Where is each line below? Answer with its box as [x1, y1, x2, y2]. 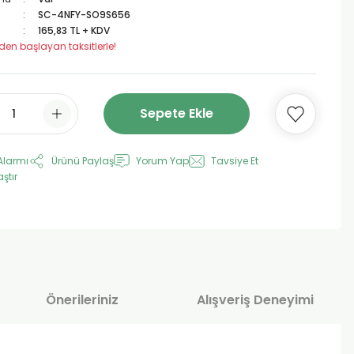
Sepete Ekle [140, 104, 213, 122]
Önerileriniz [46, 291, 119, 309]
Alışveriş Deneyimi [196, 291, 314, 309]
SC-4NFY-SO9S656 [37, 8, 130, 21]
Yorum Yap [136, 154, 189, 168]
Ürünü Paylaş [51, 154, 114, 168]
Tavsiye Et [211, 154, 258, 168]
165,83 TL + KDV [37, 24, 110, 37]
